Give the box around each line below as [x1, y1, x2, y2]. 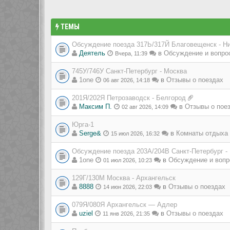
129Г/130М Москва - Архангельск [72, 174, 176, 182]
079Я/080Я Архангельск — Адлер [72, 201, 177, 208]
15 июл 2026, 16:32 [111, 130, 160, 137]
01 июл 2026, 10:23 [103, 157, 152, 163]
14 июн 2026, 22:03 [103, 184, 152, 190]
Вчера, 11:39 [115, 50, 147, 56]
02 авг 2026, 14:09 [122, 104, 168, 110]
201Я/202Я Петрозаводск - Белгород [72, 94, 186, 102]
